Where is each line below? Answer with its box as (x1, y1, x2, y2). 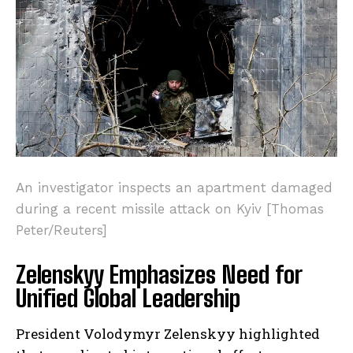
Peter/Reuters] (16, 221, 107, 238)
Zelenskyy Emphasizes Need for (16, 259, 302, 288)
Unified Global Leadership (16, 283, 240, 312)
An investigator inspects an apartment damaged (16, 179, 333, 195)
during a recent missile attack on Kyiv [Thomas (16, 200, 324, 217)
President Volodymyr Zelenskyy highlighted (16, 324, 320, 343)
